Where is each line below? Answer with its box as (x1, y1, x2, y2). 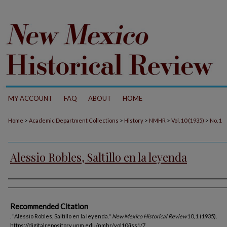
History (124, 117, 143, 124)
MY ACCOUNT (8, 94, 53, 102)
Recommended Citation (10, 202, 88, 211)
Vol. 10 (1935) (171, 117, 204, 124)
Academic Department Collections (29, 117, 119, 124)
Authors (8, 181, 44, 195)
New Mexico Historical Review (112, 213, 186, 219)
